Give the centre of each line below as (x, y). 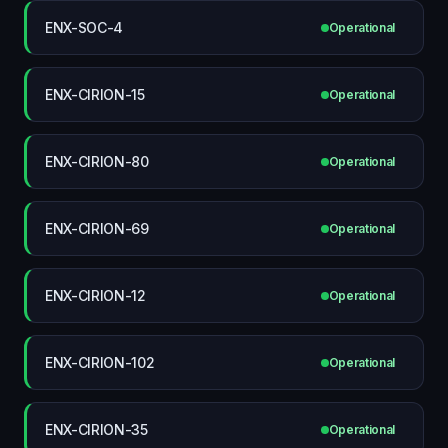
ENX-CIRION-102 (100, 362)
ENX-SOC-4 (84, 27)
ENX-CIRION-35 (96, 429)
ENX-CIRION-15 (95, 94)
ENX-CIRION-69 (97, 228)
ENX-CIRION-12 (95, 295)
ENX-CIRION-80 (97, 161)
